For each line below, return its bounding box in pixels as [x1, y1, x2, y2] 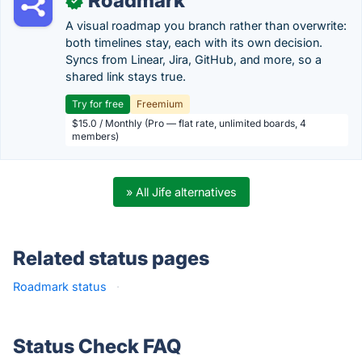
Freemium [137, 98, 183, 110]
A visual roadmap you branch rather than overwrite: [65, 19, 347, 32]
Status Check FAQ [13, 335, 181, 358]
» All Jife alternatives [125, 185, 237, 199]
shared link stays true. [65, 69, 186, 83]
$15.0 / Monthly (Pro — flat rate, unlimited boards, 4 [72, 117, 306, 129]
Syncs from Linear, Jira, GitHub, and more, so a [65, 53, 322, 66]
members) [72, 130, 119, 142]
